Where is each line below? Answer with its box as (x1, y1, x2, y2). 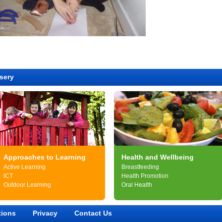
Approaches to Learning (3, 153, 86, 161)
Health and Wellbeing (121, 153, 194, 161)
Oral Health (121, 181, 152, 188)
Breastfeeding (121, 164, 159, 170)
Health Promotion (121, 172, 168, 179)
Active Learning (3, 164, 46, 170)
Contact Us (74, 209, 112, 217)
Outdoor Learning (3, 181, 51, 188)
